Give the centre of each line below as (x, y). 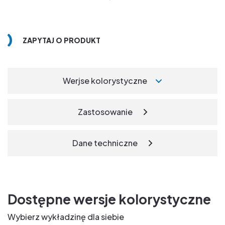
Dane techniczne (105, 143)
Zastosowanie (105, 111)
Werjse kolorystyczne (105, 80)
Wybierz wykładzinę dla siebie (66, 216)
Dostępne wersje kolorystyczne (109, 199)
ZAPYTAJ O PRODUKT (62, 40)
